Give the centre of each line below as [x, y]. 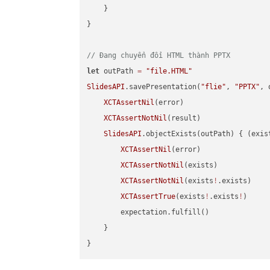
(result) [184, 118]
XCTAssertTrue [148, 197]
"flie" [214, 87]
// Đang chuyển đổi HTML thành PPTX [159, 56]
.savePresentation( [163, 87]
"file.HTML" [169, 71]
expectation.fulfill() [148, 212]
